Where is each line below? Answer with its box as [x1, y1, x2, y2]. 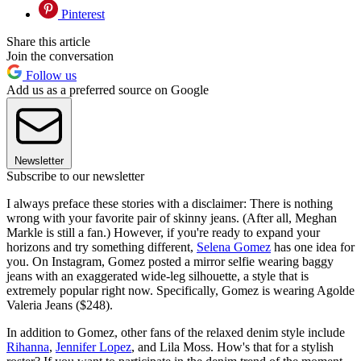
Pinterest [58, 6, 105, 21]
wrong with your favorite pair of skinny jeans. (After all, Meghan [6, 210, 337, 225]
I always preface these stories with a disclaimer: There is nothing [6, 196, 333, 210]
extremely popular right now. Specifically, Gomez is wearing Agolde [6, 283, 355, 297]
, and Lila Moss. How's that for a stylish [131, 339, 334, 354]
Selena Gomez [197, 239, 271, 254]
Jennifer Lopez [56, 339, 131, 354]
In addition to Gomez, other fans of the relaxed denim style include [6, 325, 345, 339]
